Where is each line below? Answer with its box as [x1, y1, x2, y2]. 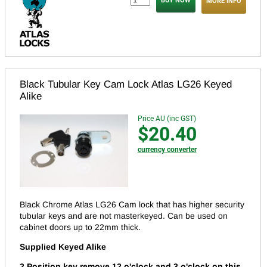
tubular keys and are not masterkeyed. [20, 210, 167, 221]
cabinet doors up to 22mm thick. [20, 222, 141, 232]
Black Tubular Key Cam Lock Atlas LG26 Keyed [20, 79, 232, 91]
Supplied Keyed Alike [20, 241, 106, 252]
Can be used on [167, 210, 228, 221]
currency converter [137, 145, 197, 154]
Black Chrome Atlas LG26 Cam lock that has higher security [20, 199, 244, 209]
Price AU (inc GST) [137, 114, 196, 123]
